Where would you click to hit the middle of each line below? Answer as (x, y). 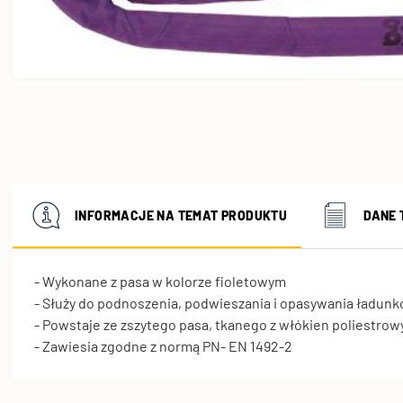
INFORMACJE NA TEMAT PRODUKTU (181, 216)
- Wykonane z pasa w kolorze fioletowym (160, 281)
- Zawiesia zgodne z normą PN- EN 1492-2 (163, 345)
